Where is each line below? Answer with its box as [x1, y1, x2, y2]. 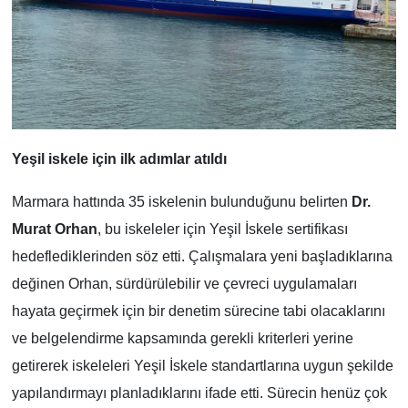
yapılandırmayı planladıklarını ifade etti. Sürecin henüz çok [11, 385, 387, 402]
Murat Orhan [11, 221, 97, 238]
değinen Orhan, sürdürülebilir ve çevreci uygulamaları [11, 276, 357, 292]
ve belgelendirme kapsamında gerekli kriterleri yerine [11, 331, 353, 347]
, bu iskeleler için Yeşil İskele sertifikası [97, 221, 348, 238]
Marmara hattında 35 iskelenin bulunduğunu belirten [11, 194, 352, 210]
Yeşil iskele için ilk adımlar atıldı [11, 151, 227, 168]
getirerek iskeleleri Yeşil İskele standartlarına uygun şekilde [11, 358, 393, 374]
